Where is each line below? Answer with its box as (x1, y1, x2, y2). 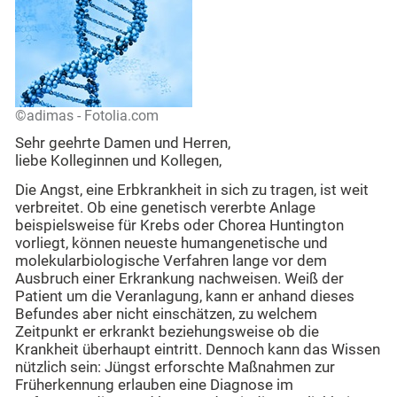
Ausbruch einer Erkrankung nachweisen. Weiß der (15, 269, 344, 287)
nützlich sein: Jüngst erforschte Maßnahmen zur (15, 358, 335, 376)
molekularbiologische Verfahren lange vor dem (15, 252, 327, 269)
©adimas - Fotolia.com (15, 107, 159, 125)
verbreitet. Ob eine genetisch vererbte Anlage (15, 198, 315, 216)
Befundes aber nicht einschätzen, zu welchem (15, 305, 317, 323)
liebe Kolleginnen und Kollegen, (15, 152, 222, 170)
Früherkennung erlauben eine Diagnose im (15, 376, 293, 393)
